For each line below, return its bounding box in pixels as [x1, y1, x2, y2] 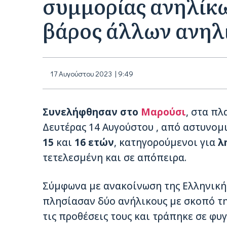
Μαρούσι [141, 105, 186, 119]
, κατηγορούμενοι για [114, 135, 218, 149]
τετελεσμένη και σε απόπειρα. [43, 150, 186, 164]
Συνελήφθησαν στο [43, 105, 141, 119]
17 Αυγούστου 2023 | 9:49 [50, 68, 133, 79]
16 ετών [74, 135, 114, 149]
